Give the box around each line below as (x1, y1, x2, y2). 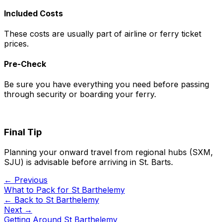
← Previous (4, 174, 48, 185)
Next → (4, 204, 32, 215)
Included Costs (4, 8, 63, 18)
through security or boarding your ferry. (4, 89, 156, 100)
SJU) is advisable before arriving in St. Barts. (4, 157, 173, 167)
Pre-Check (4, 59, 46, 69)
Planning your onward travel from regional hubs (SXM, (4, 147, 213, 157)
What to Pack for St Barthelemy (4, 184, 125, 195)
